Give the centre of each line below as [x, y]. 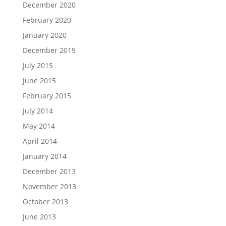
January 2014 [44, 156]
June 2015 [39, 80]
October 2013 [45, 202]
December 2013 [49, 171]
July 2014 [38, 111]
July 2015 [38, 65]
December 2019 [49, 50]
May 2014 [39, 126]
